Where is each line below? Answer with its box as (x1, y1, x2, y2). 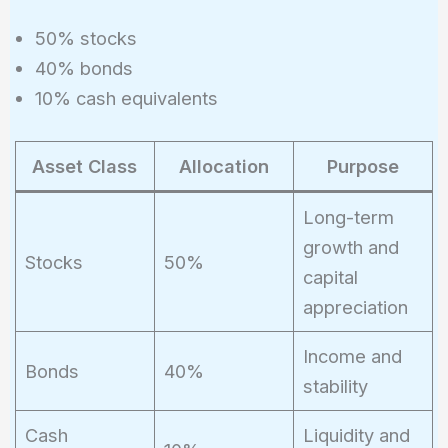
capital (302, 265, 358, 288)
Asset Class (32, 154, 138, 177)
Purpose (326, 154, 399, 177)
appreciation (302, 295, 408, 318)
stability (302, 374, 368, 397)
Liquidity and (302, 423, 410, 446)
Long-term (302, 205, 394, 228)
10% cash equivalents (34, 87, 218, 110)
